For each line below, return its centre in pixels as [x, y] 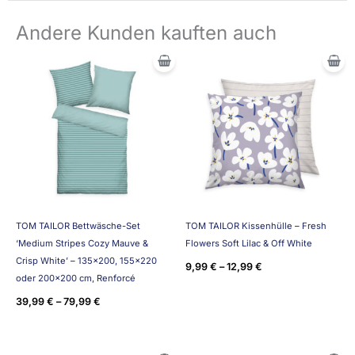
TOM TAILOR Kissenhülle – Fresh [256, 225]
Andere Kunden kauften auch [146, 33]
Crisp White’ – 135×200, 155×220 [86, 260]
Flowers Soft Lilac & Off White [249, 243]
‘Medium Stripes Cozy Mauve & [82, 243]
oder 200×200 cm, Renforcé [76, 278]
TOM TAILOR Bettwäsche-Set [78, 225]
